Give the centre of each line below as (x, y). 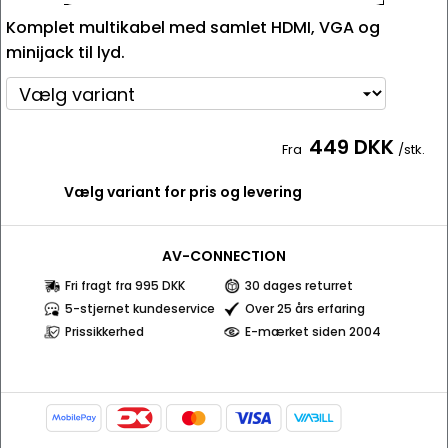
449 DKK (351, 147)
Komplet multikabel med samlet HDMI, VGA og (193, 27)
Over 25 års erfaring (305, 308)
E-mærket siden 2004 (313, 331)
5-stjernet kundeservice (140, 308)
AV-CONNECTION (224, 256)
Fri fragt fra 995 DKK (125, 285)
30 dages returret (299, 285)
